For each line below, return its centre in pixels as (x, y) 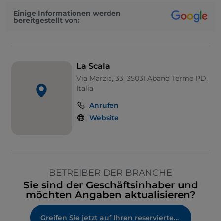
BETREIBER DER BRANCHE (110, 173)
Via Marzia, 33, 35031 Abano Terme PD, (142, 79)
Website (104, 118)
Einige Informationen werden (67, 13)
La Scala (93, 66)
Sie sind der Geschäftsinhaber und (110, 185)
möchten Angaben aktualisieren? (110, 195)
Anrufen (104, 105)
